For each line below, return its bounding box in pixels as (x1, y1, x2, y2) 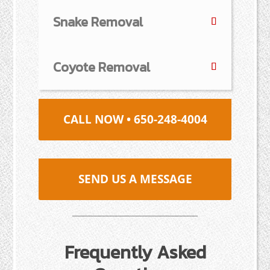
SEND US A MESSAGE (78, 171, 192, 187)
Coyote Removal (53, 57, 151, 77)
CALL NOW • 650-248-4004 (63, 111, 207, 127)
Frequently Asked (64, 238, 206, 266)
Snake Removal (53, 11, 143, 32)
